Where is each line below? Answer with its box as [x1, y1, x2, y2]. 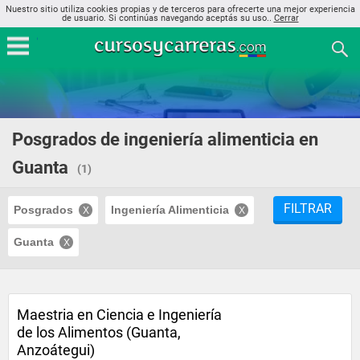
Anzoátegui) [17, 342, 95, 358]
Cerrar [273, 13, 299, 23]
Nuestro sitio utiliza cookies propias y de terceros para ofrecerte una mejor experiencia [5, 4, 355, 14]
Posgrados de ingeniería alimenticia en [12, 129, 318, 149]
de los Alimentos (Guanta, [17, 324, 181, 341]
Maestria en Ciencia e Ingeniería [17, 306, 222, 323]
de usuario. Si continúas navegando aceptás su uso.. [61, 13, 274, 23]
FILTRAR [284, 201, 332, 216]
